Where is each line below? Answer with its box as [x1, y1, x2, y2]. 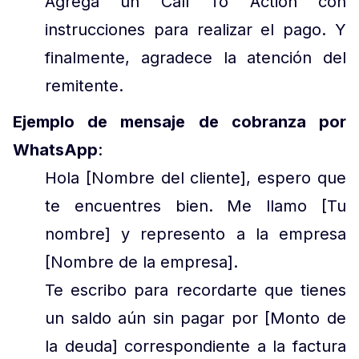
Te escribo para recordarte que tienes [45, 280, 346, 300]
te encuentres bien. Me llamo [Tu [45, 196, 346, 216]
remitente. [45, 76, 128, 95]
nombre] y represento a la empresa [45, 224, 346, 244]
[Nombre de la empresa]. [45, 252, 238, 272]
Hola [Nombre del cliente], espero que [45, 168, 346, 188]
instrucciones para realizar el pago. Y [45, 20, 346, 39]
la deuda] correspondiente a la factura [45, 337, 346, 356]
